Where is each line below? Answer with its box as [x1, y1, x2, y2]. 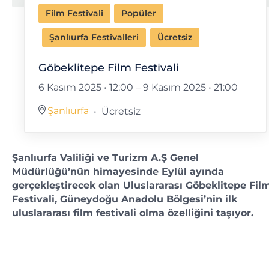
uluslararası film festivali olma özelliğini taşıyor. [12, 207, 253, 219]
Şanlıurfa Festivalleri [49, 32, 139, 43]
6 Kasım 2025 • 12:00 [38, 81, 133, 93]
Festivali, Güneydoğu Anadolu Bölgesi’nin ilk [12, 193, 237, 205]
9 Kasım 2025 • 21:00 [142, 81, 238, 93]
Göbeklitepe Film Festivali [38, 61, 179, 74]
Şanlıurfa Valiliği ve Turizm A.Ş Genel [12, 151, 199, 163]
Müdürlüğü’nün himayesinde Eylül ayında [12, 165, 224, 177]
